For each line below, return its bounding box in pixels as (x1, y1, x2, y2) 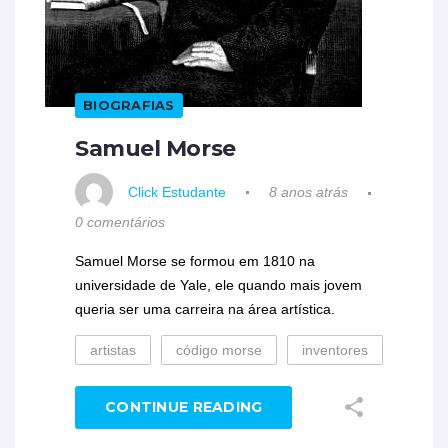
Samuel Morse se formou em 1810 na (75, 253, 315, 270)
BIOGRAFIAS (83, 97, 175, 114)
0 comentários (75, 214, 165, 231)
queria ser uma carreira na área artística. (75, 301, 335, 318)
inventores (302, 342, 368, 359)
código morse (176, 342, 262, 359)
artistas (90, 342, 136, 359)
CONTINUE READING (105, 398, 263, 417)
